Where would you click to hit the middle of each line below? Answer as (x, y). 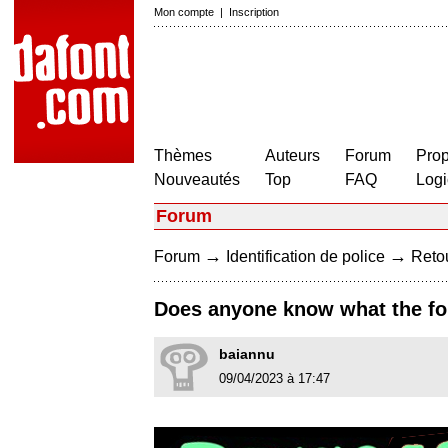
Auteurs (292, 155)
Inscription (254, 12)
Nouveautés (197, 179)
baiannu (247, 354)
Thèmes (183, 155)
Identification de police (305, 256)
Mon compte (184, 12)
